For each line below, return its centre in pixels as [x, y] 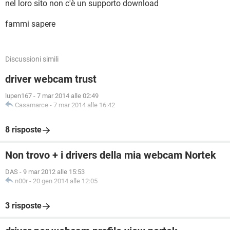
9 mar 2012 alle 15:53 [54, 172]
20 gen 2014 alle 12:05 [65, 181]
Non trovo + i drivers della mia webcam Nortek [111, 155]
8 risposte [23, 130]
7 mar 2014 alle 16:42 [84, 105]
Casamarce [32, 105]
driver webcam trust [51, 79]
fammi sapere [30, 24]
